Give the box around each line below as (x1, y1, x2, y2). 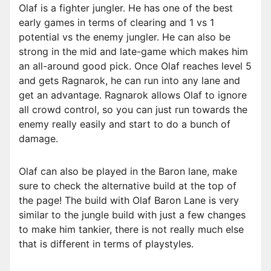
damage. (19, 132, 58, 145)
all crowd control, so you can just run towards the (19, 103, 247, 116)
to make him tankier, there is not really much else (19, 223, 244, 236)
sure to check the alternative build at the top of (19, 180, 237, 192)
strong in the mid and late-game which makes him (19, 45, 248, 58)
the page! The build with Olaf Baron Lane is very (19, 194, 239, 207)
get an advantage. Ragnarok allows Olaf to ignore (19, 89, 247, 102)
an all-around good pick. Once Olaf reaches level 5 (19, 60, 252, 73)
